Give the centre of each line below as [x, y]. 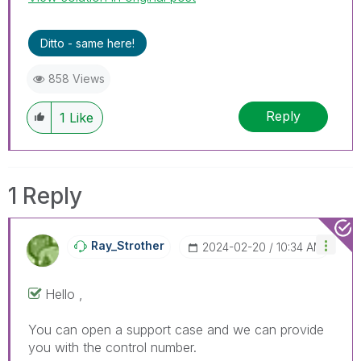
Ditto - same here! [87, 43]
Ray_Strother [128, 245]
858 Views [77, 78]
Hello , [64, 294]
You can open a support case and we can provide [176, 329]
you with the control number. [112, 347]
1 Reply [45, 195]
